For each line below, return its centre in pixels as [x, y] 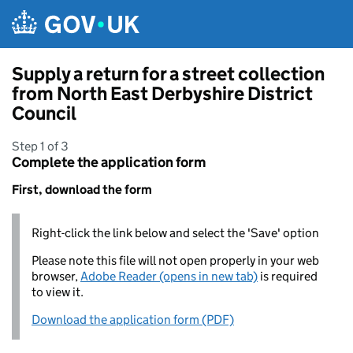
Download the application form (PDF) [133, 320]
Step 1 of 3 [40, 146]
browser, [56, 276]
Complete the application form [109, 162]
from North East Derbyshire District [162, 93]
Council [44, 113]
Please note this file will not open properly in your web [175, 260]
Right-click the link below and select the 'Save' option [175, 233]
